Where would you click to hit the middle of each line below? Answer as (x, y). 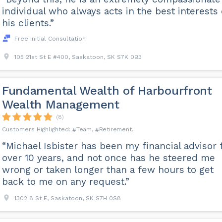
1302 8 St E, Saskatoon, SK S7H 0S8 (67, 198)
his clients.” (28, 23)
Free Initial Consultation (50, 39)
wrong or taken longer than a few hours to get (108, 170)
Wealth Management (60, 105)
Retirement (115, 129)
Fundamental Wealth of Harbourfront (107, 91)
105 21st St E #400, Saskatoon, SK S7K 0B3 (78, 57)
